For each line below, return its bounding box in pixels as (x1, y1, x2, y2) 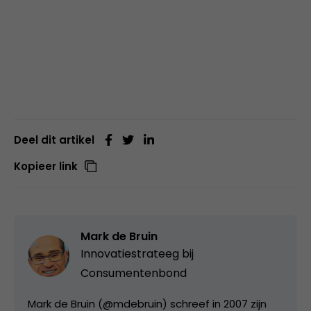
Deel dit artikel (14, 132, 94, 147)
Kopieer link (14, 158, 78, 174)
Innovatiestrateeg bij (81, 245, 194, 262)
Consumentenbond (81, 264, 187, 281)
